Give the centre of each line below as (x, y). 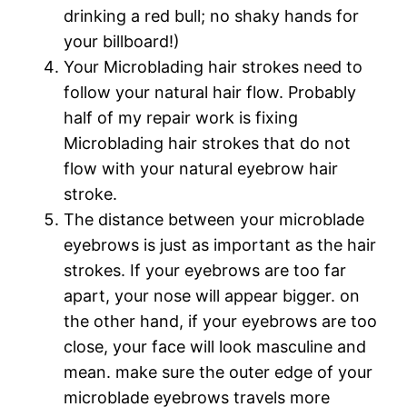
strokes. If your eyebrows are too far (205, 270)
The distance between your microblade (214, 219)
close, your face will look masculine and (215, 346)
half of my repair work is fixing (181, 117)
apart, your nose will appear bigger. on (212, 295)
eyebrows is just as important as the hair (220, 244)
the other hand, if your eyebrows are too (221, 321)
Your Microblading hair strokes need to (213, 66)
